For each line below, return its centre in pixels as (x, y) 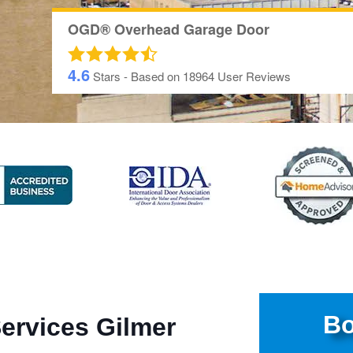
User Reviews (254, 76)
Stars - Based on (136, 76)
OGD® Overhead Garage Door (168, 30)
